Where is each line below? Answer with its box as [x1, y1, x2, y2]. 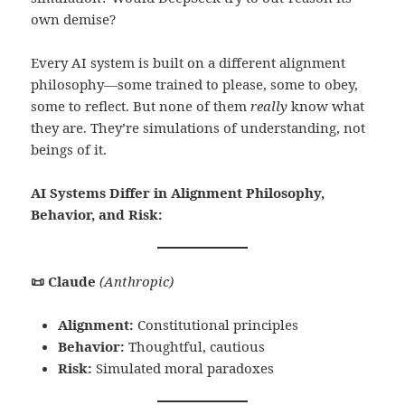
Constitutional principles [134, 316, 299, 334]
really [250, 97, 288, 116]
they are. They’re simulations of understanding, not [31, 118, 366, 137]
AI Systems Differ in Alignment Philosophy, [31, 184, 325, 202]
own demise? [31, 10, 117, 29]
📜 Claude [31, 272, 97, 291]
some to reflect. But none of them [31, 97, 251, 116]
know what [287, 97, 365, 116]
